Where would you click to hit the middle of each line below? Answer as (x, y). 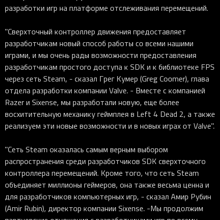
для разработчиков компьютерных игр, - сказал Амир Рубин (108, 196)
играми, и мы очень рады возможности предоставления (101, 55)
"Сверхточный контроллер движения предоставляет (96, 31)
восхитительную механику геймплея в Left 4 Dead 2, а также (110, 114)
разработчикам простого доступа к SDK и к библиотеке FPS (110, 67)
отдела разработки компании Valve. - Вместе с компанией (105, 90)
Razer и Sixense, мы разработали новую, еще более (92, 102)
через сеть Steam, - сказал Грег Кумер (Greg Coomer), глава (107, 79)
